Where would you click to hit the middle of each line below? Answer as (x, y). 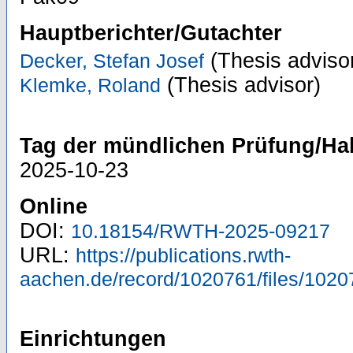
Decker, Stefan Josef (112, 61)
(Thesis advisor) (241, 85)
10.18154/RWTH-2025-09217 (201, 231)
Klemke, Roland (90, 85)
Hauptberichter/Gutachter (151, 33)
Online (54, 207)
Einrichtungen (93, 339)
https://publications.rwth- (183, 256)
